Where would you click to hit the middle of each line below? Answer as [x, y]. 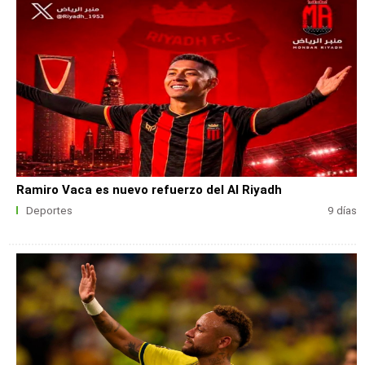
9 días [342, 210]
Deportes [49, 210]
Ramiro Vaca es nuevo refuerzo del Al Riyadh [150, 190]
